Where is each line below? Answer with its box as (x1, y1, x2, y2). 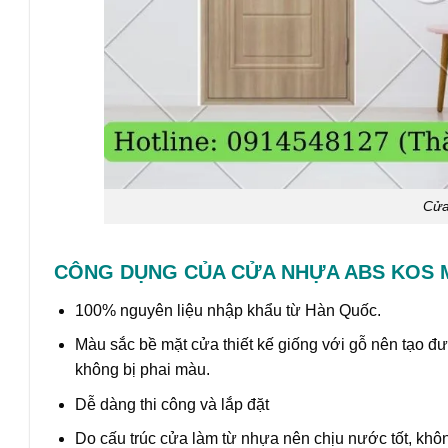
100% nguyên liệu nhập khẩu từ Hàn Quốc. (74, 301, 381, 319)
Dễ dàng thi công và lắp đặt (74, 395, 269, 413)
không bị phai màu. (74, 361, 210, 379)
